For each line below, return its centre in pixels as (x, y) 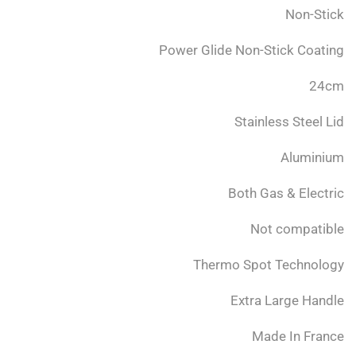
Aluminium (312, 158)
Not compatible (297, 229)
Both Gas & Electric (286, 193)
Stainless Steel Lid (289, 122)
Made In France (298, 337)
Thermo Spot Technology (268, 265)
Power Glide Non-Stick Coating (251, 50)
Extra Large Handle (287, 301)
